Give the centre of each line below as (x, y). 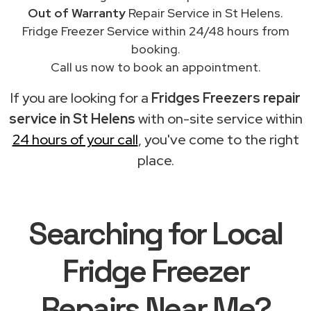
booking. (155, 49)
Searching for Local (155, 233)
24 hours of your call (75, 139)
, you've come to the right (218, 139)
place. (155, 160)
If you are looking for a (81, 98)
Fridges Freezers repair (226, 98)
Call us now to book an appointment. (155, 67)
